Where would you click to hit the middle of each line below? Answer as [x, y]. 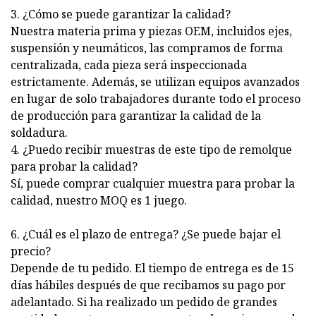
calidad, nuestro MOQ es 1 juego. [99, 201]
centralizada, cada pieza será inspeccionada [129, 65]
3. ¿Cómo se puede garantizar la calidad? [121, 14]
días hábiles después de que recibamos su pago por [148, 285]
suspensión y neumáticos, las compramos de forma [147, 48]
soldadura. [39, 133]
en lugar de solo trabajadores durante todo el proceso [156, 99]
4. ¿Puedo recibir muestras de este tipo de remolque [151, 150]
